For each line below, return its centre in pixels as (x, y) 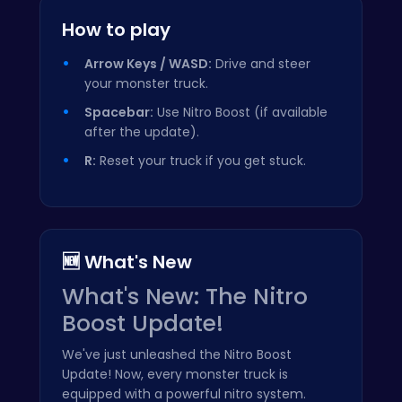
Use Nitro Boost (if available (240, 112)
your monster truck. (146, 83)
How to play (116, 29)
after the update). (142, 131)
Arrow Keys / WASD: (148, 63)
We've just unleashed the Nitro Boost (177, 354)
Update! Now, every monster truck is (175, 374)
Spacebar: (119, 112)
